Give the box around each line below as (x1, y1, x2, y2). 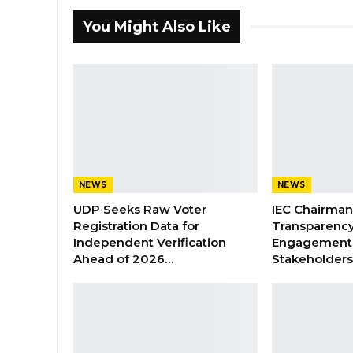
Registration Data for (73, 218, 199, 234)
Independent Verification (73, 235, 226, 251)
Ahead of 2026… (73, 251, 173, 267)
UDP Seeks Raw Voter (73, 202, 206, 217)
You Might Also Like (83, 17, 231, 35)
